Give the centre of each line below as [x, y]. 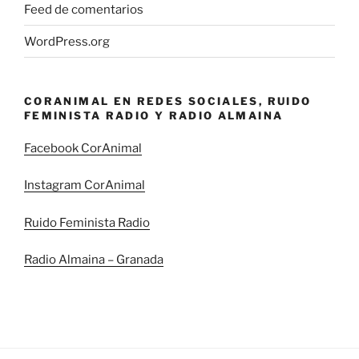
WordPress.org [67, 41]
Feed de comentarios [84, 9]
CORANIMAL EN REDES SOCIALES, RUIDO [168, 101]
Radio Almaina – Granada [94, 260]
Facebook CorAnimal [83, 148]
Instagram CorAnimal [85, 186]
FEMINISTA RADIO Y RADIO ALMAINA [154, 116]
